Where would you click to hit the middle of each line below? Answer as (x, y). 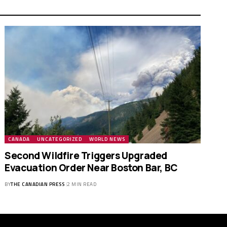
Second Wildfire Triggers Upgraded (86, 156)
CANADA (19, 139)
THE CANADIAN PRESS (38, 184)
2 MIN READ (82, 184)
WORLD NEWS (107, 139)
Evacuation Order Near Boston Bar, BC (91, 168)
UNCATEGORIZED (60, 139)
